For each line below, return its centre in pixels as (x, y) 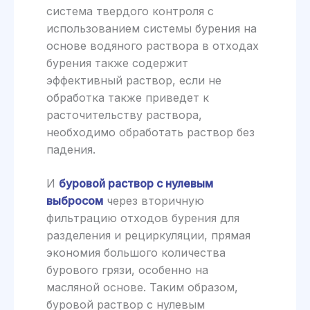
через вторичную (153, 200)
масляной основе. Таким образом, (142, 287)
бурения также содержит (117, 63)
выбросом (74, 200)
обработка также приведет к (127, 97)
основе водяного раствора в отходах (152, 45)
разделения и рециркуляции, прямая (148, 235)
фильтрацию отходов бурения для (143, 218)
